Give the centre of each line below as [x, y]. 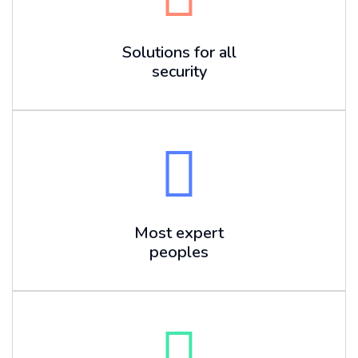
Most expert [179, 233]
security [179, 72]
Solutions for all [179, 52]
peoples [179, 252]
